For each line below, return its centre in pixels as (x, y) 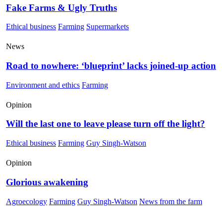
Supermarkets (108, 27)
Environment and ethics (43, 85)
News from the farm (171, 201)
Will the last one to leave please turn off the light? (106, 124)
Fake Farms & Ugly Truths (61, 7)
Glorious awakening (47, 182)
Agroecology (27, 201)
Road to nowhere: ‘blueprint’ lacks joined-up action (111, 65)
